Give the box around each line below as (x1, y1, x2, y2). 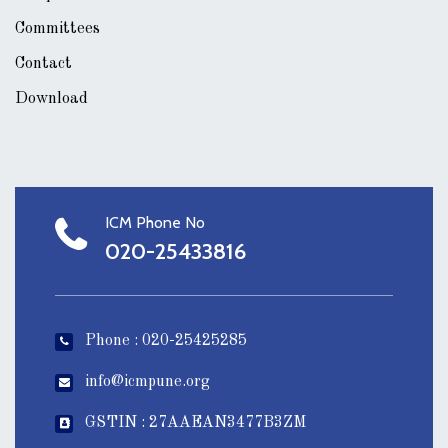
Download (15, 90, 88, 107)
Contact (15, 55, 72, 72)
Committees (15, 20, 100, 37)
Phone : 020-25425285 (85, 332, 247, 349)
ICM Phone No (105, 212, 205, 232)
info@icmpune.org (85, 373, 210, 390)
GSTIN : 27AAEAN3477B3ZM (85, 414, 306, 431)
